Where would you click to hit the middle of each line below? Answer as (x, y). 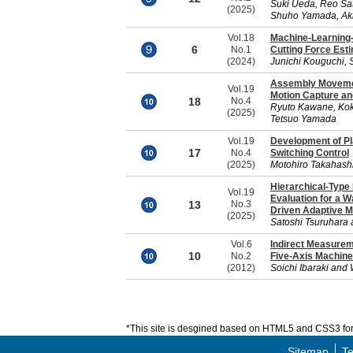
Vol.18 (241, 38)
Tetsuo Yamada (303, 119)
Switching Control (310, 153)
